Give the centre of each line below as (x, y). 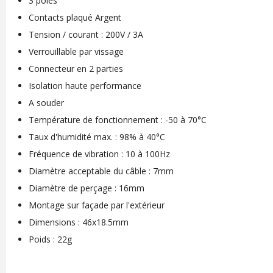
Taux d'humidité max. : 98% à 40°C (97, 137)
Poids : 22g (50, 239)
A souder (46, 103)
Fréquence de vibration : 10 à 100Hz (99, 154)
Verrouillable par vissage (76, 51)
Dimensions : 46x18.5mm (78, 222)
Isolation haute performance (85, 86)
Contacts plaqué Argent (75, 17)
